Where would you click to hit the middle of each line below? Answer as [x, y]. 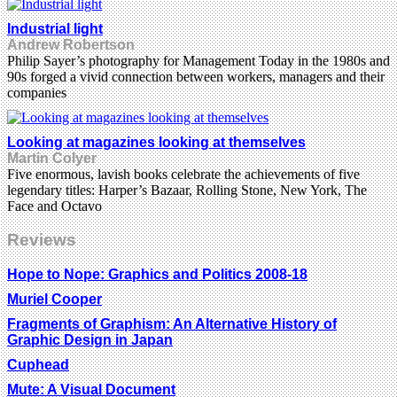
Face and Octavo [54, 206]
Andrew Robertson [71, 44]
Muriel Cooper [54, 300]
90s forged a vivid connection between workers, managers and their [196, 76]
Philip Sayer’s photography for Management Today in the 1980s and [198, 60]
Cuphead [38, 365]
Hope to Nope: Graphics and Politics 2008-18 [157, 275]
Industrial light [55, 28]
